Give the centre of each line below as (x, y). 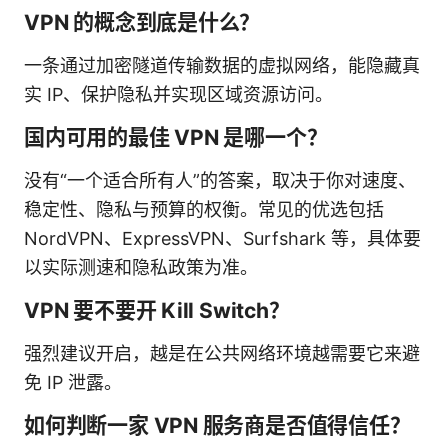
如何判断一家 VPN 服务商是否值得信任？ (217, 425)
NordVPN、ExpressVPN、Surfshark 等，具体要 (222, 238)
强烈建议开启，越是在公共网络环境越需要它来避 (222, 353)
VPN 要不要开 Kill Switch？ (157, 310)
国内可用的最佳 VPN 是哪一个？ (176, 137)
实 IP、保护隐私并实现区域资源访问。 (178, 94)
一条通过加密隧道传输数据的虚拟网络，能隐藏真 (222, 65)
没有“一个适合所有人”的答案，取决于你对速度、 (220, 180)
